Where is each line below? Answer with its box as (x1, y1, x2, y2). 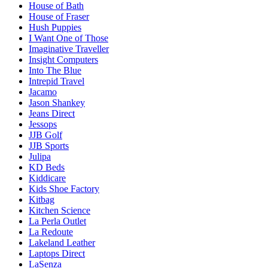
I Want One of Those (29, 32, 108, 43)
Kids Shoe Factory (29, 183, 99, 194)
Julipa (29, 151, 51, 162)
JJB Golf (29, 129, 62, 140)
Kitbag (29, 194, 54, 205)
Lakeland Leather (29, 237, 95, 248)
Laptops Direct (29, 248, 85, 258)
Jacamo (29, 86, 57, 97)
